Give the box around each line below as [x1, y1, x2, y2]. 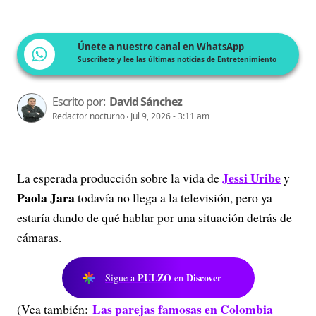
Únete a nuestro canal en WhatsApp [78, 40, 244, 53]
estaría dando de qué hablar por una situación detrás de [17, 209, 292, 226]
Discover [186, 270, 221, 285]
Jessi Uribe [222, 169, 281, 187]
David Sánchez [109, 94, 182, 109]
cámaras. [17, 229, 61, 245]
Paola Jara [17, 188, 75, 207]
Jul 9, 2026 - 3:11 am [130, 110, 209, 122]
